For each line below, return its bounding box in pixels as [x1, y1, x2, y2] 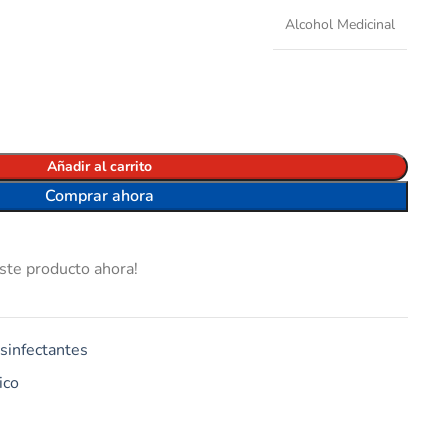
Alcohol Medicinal [284, 14, 395, 34]
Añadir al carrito [46, 157, 152, 176]
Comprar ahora [44, 185, 154, 207]
